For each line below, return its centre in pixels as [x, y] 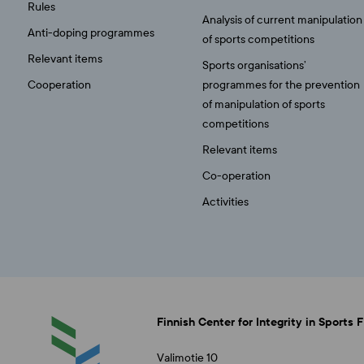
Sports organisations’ [255, 65]
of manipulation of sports [264, 104]
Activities [226, 202]
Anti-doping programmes [91, 33]
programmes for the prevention [282, 85]
